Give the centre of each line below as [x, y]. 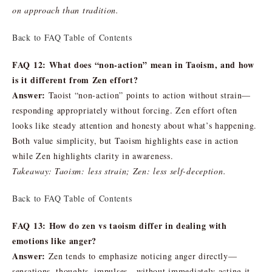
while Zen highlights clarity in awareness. [93, 155]
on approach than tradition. [66, 10]
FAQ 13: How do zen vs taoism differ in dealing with [120, 225]
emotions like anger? [54, 240]
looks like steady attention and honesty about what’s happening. [135, 125]
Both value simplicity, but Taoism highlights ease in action [125, 140]
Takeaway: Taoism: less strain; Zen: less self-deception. [119, 171]
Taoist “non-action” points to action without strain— [148, 95]
